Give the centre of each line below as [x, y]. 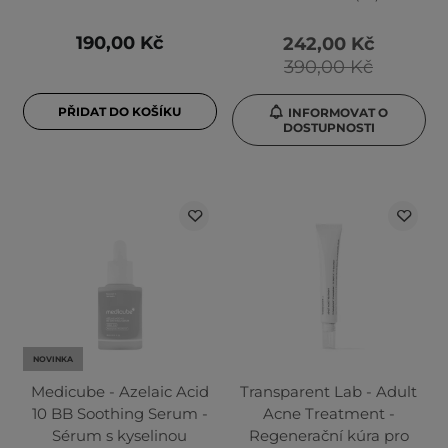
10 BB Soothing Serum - [119, 414]
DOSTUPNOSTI [328, 128]
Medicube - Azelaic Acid [119, 392]
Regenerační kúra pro [328, 436]
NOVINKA [52, 359]
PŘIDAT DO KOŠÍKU [119, 112]
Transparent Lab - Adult [328, 392]
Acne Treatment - [328, 414]
